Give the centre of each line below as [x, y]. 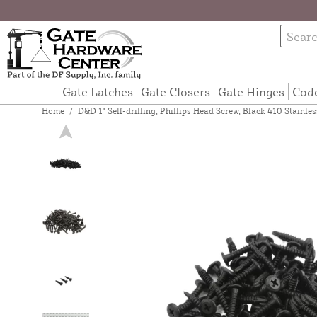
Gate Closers [175, 91]
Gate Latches [97, 91]
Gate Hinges [251, 91]
